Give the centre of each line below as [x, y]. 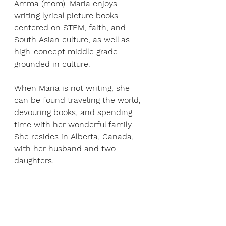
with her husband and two [66, 149]
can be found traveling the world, [79, 100]
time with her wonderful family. [75, 125]
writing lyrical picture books [67, 16]
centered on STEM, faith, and [71, 28]
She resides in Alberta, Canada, [75, 137]
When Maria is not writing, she [73, 88]
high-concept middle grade [67, 52]
